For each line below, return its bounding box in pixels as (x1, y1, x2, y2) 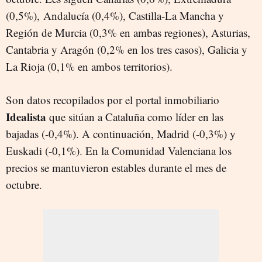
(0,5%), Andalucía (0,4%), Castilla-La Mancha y (6, 8, 224, 23)
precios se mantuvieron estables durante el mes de (6, 160, 226, 175)
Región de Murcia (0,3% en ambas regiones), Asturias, (6, 25, 250, 40)
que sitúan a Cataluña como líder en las (46, 109, 223, 124)
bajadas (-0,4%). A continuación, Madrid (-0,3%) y (6, 126, 236, 141)
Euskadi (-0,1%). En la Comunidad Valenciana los (6, 143, 232, 158)
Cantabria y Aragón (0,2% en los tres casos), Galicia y (6, 42, 247, 57)
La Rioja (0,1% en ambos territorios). (6, 59, 173, 74)
